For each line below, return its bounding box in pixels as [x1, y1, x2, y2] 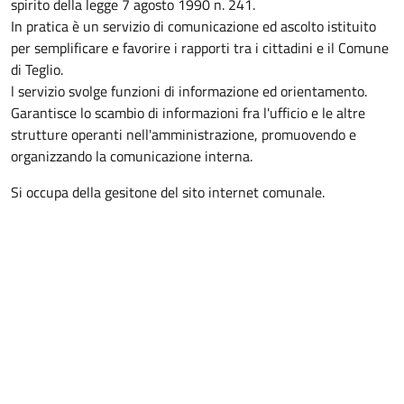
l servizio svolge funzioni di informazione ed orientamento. [11, 80, 367, 102]
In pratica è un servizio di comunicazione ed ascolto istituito [11, 15, 376, 37]
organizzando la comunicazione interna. [11, 145, 256, 167]
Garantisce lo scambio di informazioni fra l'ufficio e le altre [11, 102, 365, 124]
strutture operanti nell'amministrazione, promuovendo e [11, 124, 356, 145]
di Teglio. [11, 59, 63, 80]
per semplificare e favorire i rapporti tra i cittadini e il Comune [11, 37, 389, 59]
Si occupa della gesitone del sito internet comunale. [11, 181, 325, 203]
